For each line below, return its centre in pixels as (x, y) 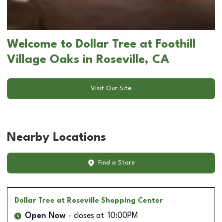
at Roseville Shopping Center (110, 200)
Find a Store (116, 163)
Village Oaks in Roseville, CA (88, 60)
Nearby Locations (56, 138)
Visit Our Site (111, 89)
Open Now (45, 216)
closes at (89, 216)
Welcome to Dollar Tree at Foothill (101, 44)
